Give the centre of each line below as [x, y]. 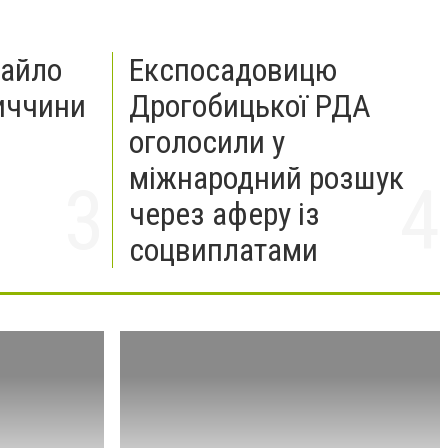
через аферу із [224, 213]
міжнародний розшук [266, 177]
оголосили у [206, 141]
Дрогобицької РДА [249, 105]
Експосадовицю [232, 69]
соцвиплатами [223, 249]
